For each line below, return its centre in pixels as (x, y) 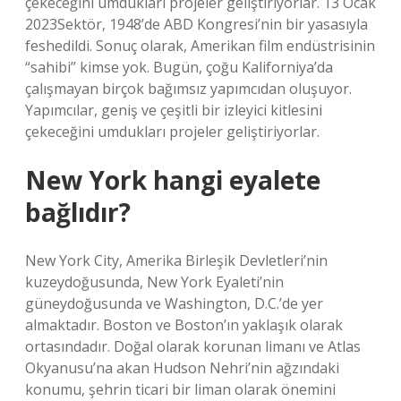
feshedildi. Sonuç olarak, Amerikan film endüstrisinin (200, 46)
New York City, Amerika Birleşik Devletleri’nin (176, 260)
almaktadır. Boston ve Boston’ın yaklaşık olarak (184, 325)
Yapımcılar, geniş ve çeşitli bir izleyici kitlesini (174, 110)
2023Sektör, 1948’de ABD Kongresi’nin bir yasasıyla (196, 24)
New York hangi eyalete (173, 180)
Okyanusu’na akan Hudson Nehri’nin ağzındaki (182, 368)
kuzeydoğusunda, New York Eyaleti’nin (154, 282)
